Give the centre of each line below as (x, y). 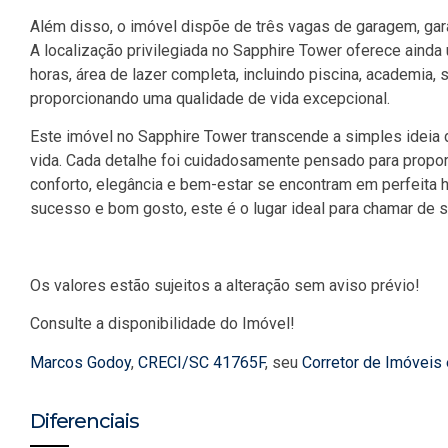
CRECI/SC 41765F (201, 362)
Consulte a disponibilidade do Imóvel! (162, 324)
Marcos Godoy (80, 362)
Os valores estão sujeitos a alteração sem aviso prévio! (225, 285)
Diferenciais (84, 420)
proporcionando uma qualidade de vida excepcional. (210, 98)
